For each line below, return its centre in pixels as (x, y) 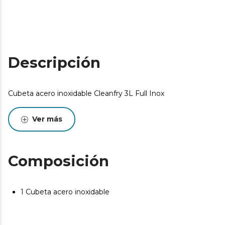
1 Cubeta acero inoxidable (65, 192)
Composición (59, 161)
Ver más (47, 119)
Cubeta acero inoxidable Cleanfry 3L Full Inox (86, 93)
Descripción (54, 63)
